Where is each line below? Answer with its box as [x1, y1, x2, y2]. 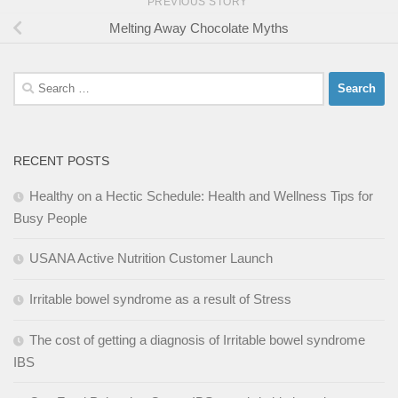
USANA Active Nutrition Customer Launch [29, 250, 273, 266]
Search [12, 73, 54, 89]
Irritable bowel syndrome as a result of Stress [29, 291, 291, 306]
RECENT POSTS [13, 153, 109, 168]
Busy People [13, 210, 87, 226]
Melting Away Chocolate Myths [109, 20, 289, 36]
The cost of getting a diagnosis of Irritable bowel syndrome [29, 331, 365, 347]
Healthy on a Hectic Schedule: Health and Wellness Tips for [29, 187, 373, 203]
